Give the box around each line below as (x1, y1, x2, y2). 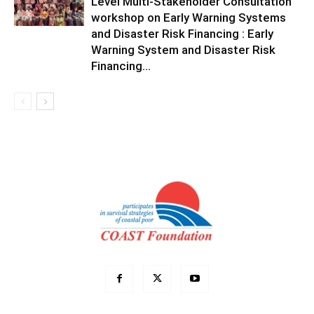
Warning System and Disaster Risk (91, 43, 275, 57)
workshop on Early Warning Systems (91, 11, 286, 25)
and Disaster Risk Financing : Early (91, 27, 273, 41)
